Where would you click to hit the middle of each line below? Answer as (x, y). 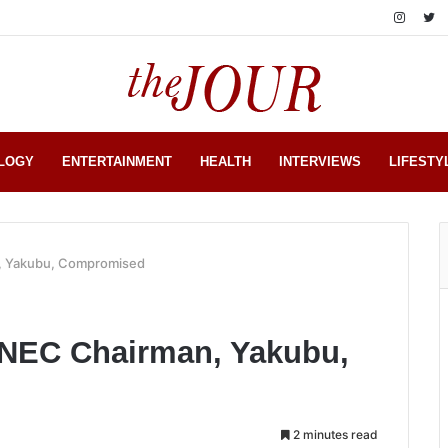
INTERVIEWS (320, 161)
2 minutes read (334, 434)
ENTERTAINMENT (117, 161)
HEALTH (225, 161)
